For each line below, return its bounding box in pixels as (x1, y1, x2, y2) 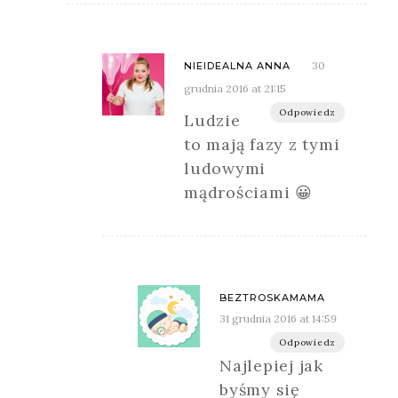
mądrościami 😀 (184, 181, 313, 203)
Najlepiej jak (219, 354, 323, 376)
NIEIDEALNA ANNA (184, 59, 291, 72)
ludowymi (184, 157, 266, 179)
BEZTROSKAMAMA (219, 291, 325, 304)
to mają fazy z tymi (184, 133, 340, 155)
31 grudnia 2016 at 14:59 (219, 311, 337, 325)
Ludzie (184, 109, 241, 131)
